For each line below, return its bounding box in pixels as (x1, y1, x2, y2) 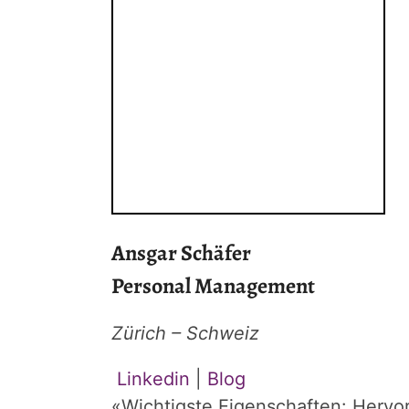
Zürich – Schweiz (111, 321, 259, 344)
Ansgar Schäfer (111, 237, 251, 267)
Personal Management (111, 270, 315, 300)
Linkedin (111, 367, 190, 390)
